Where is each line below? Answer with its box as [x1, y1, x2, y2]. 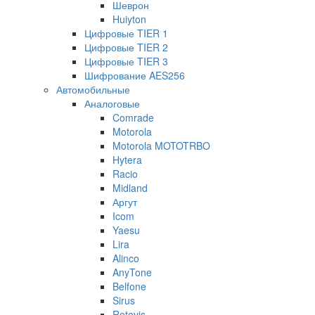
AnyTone [112, 265, 152, 280]
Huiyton [112, 12, 146, 27]
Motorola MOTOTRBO [112, 139, 210, 153]
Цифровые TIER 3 [84, 54, 168, 69]
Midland [112, 181, 148, 195]
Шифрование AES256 [84, 68, 185, 83]
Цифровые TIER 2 [84, 40, 168, 55]
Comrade [112, 110, 154, 125]
